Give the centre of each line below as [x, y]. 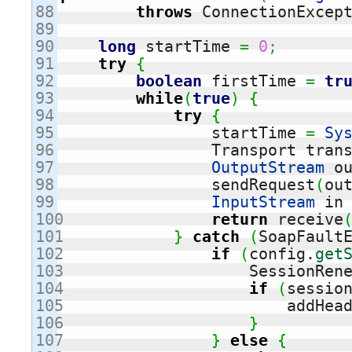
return [240, 220]
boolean [169, 81]
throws [164, 12]
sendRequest [263, 185]
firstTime [254, 81]
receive [306, 220]
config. [282, 254]
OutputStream [268, 168]
